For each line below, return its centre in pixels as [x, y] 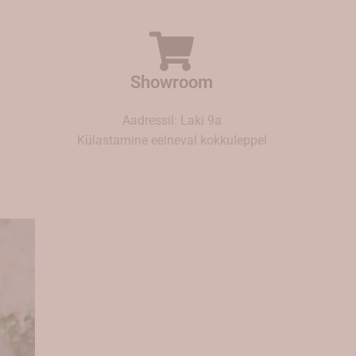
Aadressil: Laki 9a [172, 120]
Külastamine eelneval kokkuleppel [172, 140]
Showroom [172, 82]
